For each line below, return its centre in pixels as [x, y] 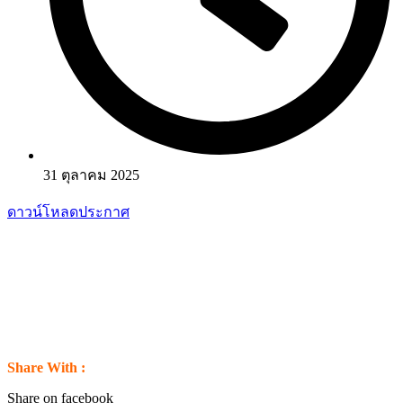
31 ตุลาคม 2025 [91, 175]
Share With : [46, 367]
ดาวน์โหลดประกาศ [68, 211]
